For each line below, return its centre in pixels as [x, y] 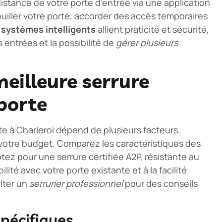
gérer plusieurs [147, 42]
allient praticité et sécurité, [152, 29]
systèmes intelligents [48, 29]
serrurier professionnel [76, 184]
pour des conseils [160, 184]
